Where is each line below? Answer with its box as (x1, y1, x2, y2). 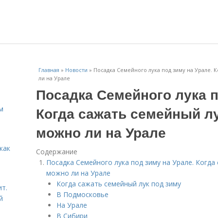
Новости (65, 66, 88, 73)
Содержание (36, 147, 77, 156)
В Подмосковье (56, 190, 109, 199)
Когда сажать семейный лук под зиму (56, 179, 181, 188)
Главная (38, 66, 59, 73)
